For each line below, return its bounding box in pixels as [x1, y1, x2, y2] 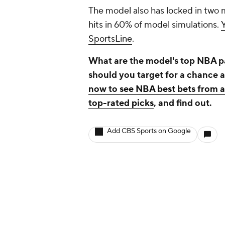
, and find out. [154, 97, 212, 109]
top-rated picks [88, 97, 154, 109]
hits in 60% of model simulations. [88, 19, 221, 31]
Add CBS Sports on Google [107, 127, 191, 136]
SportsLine [88, 33, 132, 45]
